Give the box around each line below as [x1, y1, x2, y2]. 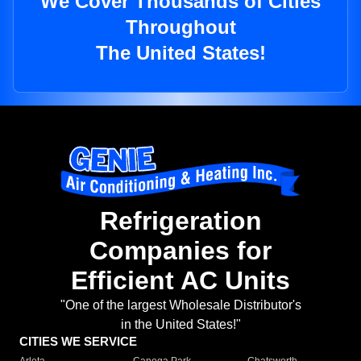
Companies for [89, 236, 272, 266]
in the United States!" [120, 317, 241, 332]
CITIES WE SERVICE [19, 334, 137, 349]
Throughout [125, 16, 236, 39]
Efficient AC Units [71, 266, 290, 296]
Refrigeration [99, 206, 262, 236]
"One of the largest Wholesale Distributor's [60, 298, 301, 313]
